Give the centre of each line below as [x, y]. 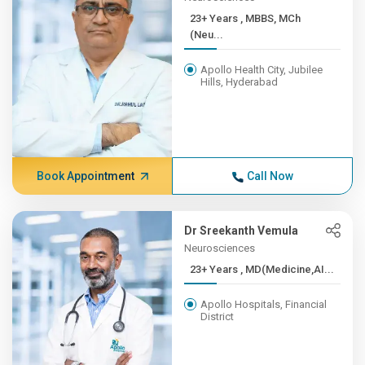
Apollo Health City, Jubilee [262, 70]
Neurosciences [220, 248]
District [218, 317]
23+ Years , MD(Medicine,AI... [288, 269]
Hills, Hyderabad [240, 82]
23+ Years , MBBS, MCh [215, 18]
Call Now [270, 176]
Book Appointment [85, 176]
